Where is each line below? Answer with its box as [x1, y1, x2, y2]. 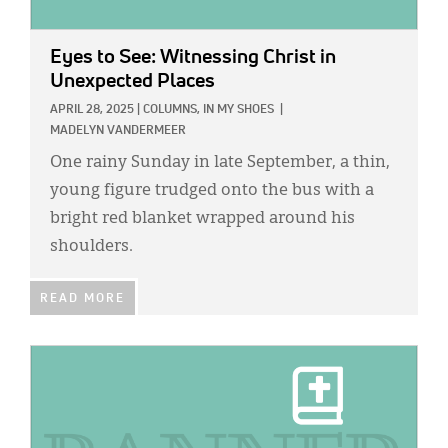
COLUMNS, [143, 104, 200, 117]
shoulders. [50, 239, 133, 256]
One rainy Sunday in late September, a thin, [50, 155, 390, 172]
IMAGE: [30, 350, 76, 364]
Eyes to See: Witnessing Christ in [50, 47, 336, 68]
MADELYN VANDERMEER [50, 125, 186, 138]
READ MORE [40, 293, 125, 306]
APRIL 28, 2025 [50, 104, 134, 117]
